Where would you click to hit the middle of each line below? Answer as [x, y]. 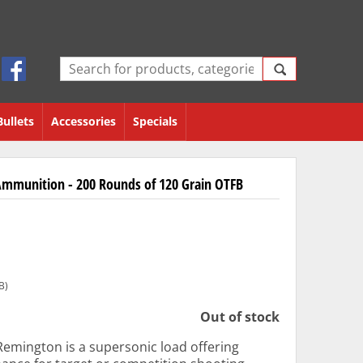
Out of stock [240, 317]
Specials [155, 122]
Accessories [83, 122]
